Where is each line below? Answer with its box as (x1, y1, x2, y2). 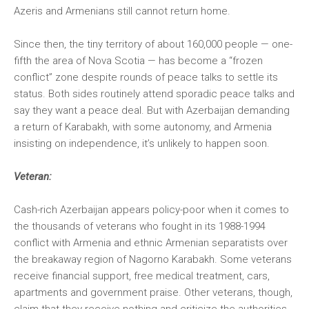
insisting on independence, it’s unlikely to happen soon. (14, 137, 270, 150)
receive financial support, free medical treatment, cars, (14, 270, 270, 282)
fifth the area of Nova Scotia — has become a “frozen (14, 54, 263, 67)
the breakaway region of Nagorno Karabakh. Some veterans (14, 253, 292, 266)
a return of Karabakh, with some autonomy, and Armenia (14, 121, 272, 133)
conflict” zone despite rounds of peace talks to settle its (14, 71, 278, 83)
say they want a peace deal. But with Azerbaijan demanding (14, 104, 290, 117)
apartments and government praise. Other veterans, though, (14, 286, 292, 299)
